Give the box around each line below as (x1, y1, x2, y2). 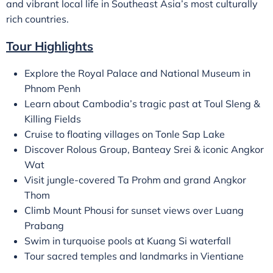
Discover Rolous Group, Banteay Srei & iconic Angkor (24, 143, 264, 155)
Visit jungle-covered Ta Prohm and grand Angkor (24, 174, 246, 186)
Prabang (24, 219, 64, 232)
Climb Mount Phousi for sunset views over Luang (24, 204, 244, 216)
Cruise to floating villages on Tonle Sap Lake (24, 128, 225, 140)
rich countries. (6, 13, 69, 25)
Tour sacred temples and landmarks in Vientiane (24, 250, 244, 262)
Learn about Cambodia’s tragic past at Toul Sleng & (24, 97, 260, 110)
